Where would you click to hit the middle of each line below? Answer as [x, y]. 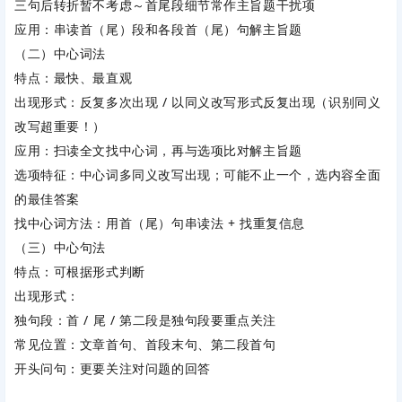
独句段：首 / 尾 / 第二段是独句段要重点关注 [145, 320]
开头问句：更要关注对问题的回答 [113, 369]
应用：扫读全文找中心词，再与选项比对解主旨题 [158, 151]
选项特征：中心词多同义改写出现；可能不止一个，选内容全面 [198, 175]
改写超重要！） [61, 127]
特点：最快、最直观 [74, 78]
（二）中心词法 [61, 54]
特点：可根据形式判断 [80, 272]
